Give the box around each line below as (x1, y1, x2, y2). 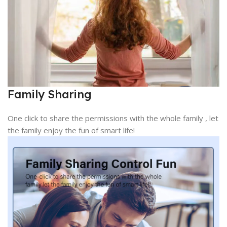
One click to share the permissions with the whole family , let (8, 113, 218, 124)
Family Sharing (8, 87, 92, 102)
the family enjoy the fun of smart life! (8, 125, 135, 136)
